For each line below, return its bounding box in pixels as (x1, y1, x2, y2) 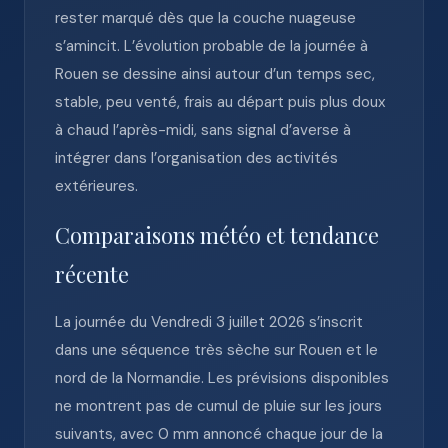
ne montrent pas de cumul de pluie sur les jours (55, 396, 382, 416)
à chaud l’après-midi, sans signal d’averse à (55, 120, 351, 140)
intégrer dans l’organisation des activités (55, 148, 338, 168)
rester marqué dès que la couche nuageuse (55, 8, 356, 28)
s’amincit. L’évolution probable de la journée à (55, 36, 368, 56)
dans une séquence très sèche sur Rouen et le (55, 340, 378, 360)
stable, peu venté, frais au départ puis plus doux (55, 92, 386, 112)
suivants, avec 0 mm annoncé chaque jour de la (55, 424, 383, 444)
